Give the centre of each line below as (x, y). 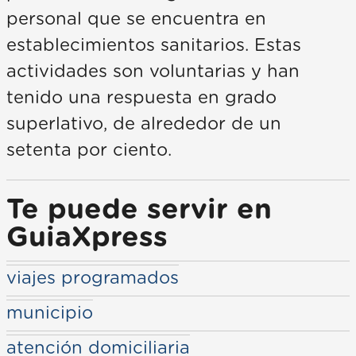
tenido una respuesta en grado (141, 98)
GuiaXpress (87, 238)
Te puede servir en (139, 211)
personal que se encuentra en (136, 19)
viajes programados (93, 279)
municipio (50, 313)
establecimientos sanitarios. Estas (154, 46)
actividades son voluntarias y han (153, 72)
